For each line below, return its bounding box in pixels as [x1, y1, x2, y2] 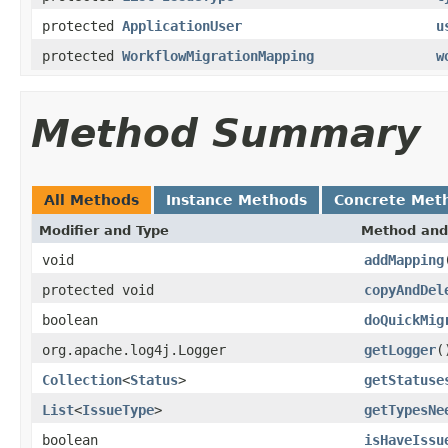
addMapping [364, 251, 444, 268]
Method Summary [31, 110, 420, 156]
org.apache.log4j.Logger [42, 341, 226, 358]
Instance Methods [166, 191, 307, 208]
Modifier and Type [39, 222, 169, 238]
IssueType [82, 401, 154, 418]
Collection [42, 371, 122, 388]
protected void [42, 281, 154, 298]
